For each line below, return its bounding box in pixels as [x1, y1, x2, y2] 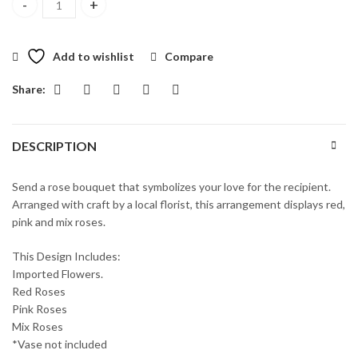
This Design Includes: [12, 249, 121, 264]
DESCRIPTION [12, 138, 97, 154]
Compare [164, 49, 213, 63]
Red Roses [12, 284, 66, 299]
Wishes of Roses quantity [11, 5, 147, 19]
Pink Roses [12, 302, 67, 316]
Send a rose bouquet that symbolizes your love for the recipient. [12, 180, 331, 194]
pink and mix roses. [12, 215, 105, 229]
